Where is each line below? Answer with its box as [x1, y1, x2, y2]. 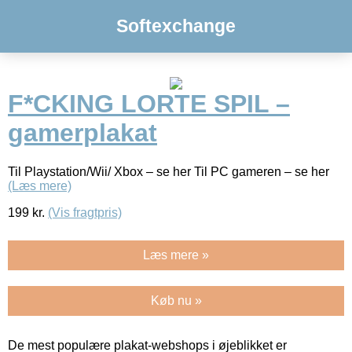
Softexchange [116, 16, 236, 36]
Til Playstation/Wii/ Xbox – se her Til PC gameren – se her [8, 164, 329, 178]
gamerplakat [8, 119, 157, 148]
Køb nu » [150, 293, 202, 307]
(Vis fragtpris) [48, 205, 122, 219]
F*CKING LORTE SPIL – [8, 90, 290, 119]
